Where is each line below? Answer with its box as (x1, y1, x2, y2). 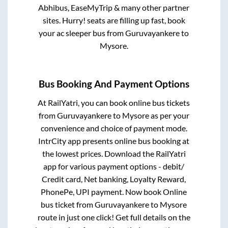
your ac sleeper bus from (39, 27, 126, 38)
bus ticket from (41, 199, 95, 210)
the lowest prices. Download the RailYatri (42, 149, 186, 159)
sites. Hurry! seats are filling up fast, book (42, 15, 185, 25)
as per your (149, 110, 189, 121)
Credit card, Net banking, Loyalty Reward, (42, 174, 186, 184)
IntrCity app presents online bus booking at (38, 136, 190, 146)
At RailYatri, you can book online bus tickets (38, 98, 190, 108)
